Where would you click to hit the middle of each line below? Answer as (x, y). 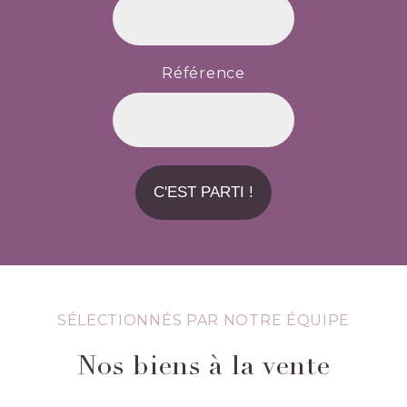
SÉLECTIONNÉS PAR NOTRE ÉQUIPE (203, 320)
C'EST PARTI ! (203, 192)
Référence (203, 73)
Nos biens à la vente (203, 367)
